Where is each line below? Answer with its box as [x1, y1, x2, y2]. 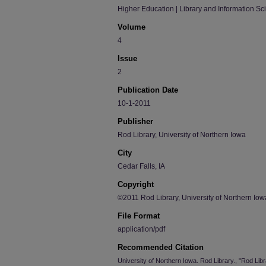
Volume [118, 23, 145, 31]
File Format [118, 211, 160, 220]
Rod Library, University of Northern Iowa [118, 131, 246, 139]
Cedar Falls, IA [118, 162, 165, 170]
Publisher [118, 117, 153, 126]
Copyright [118, 180, 154, 189]
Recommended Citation [118, 243, 204, 252]
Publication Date [118, 85, 178, 94]
